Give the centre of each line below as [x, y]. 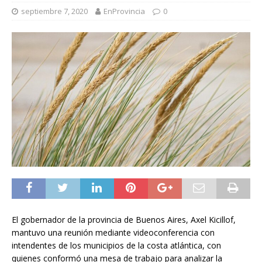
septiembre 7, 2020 [54, 11]
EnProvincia [124, 11]
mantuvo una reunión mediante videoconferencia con [113, 232]
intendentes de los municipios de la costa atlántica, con [116, 245]
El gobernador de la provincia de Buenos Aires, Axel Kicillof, [124, 219]
